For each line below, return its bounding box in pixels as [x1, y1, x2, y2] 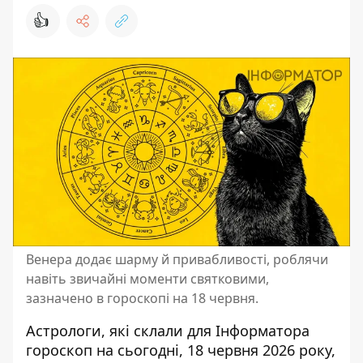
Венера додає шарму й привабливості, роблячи [26, 250, 328, 269]
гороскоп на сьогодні [26, 340, 179, 361]
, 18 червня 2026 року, [179, 340, 335, 361]
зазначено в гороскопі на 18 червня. [26, 289, 258, 308]
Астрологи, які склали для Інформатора [26, 321, 310, 341]
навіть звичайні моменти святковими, [26, 270, 269, 288]
